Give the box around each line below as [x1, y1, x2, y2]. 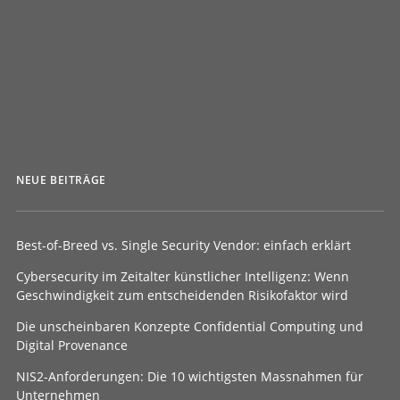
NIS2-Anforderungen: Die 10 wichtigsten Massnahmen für [16, 368, 363, 385]
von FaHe [61, 17, 108, 33]
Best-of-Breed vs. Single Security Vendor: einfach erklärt [16, 237, 351, 254]
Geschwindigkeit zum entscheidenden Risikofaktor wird [16, 287, 348, 304]
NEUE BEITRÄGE [16, 172, 106, 187]
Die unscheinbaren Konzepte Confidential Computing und [16, 318, 363, 335]
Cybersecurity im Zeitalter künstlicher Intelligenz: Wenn [16, 268, 349, 285]
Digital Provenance [16, 337, 128, 354]
